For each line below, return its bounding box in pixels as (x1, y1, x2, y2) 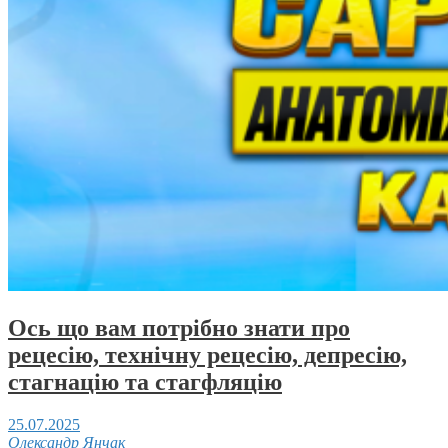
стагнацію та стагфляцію (8, 368, 282, 395)
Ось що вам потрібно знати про (8, 314, 350, 341)
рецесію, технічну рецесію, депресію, (8, 341, 407, 368)
